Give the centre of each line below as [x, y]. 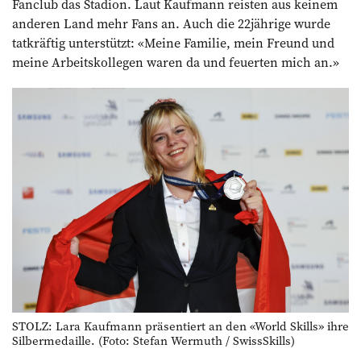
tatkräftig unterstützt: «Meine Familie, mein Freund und [173, 43]
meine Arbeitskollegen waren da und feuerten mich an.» [176, 62]
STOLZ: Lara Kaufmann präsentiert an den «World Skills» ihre [180, 326]
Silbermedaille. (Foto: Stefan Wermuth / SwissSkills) [154, 341]
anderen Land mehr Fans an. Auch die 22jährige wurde [171, 24]
